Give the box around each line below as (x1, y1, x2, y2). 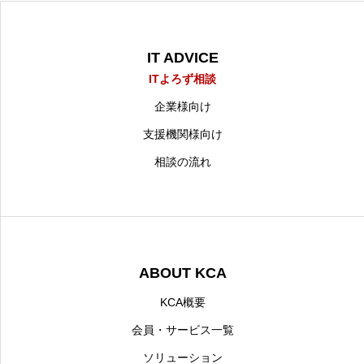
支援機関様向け (142, 128, 223, 141)
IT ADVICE (146, 50, 219, 66)
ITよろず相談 (149, 72, 216, 85)
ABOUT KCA (138, 265, 227, 281)
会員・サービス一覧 (131, 323, 234, 336)
